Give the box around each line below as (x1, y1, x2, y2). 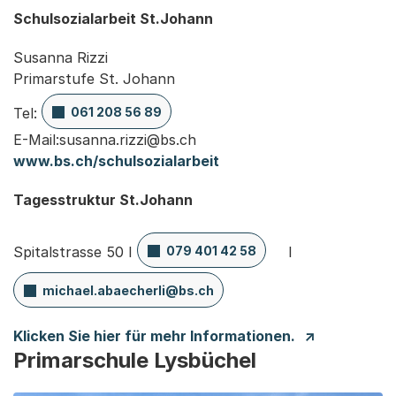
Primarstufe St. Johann (13, 69, 175, 88)
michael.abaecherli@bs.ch (42, 282, 214, 298)
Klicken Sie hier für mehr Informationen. (13, 326, 295, 345)
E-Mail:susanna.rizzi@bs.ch (13, 130, 196, 148)
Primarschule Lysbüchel (13, 346, 256, 373)
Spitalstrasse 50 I (13, 242, 137, 261)
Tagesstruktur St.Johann (13, 190, 193, 209)
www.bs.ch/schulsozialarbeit (13, 151, 219, 170)
